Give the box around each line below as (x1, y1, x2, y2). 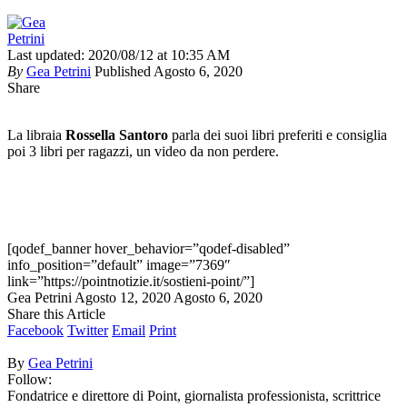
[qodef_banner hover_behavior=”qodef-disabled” (7, 241, 290, 257)
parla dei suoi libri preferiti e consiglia (168, 127, 387, 144)
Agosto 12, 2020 (74, 290, 171, 306)
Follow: (7, 372, 52, 388)
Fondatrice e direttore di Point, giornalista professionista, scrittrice (7, 388, 381, 404)
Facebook (7, 323, 64, 339)
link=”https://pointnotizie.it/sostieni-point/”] (7, 273, 254, 290)
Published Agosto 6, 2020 (94, 64, 243, 80)
